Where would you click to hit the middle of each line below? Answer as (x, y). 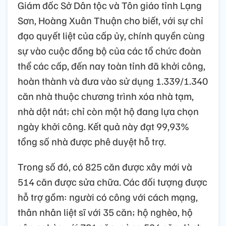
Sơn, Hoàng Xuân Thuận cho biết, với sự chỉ (110, 20)
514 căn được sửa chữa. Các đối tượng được (112, 181)
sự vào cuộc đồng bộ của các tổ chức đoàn (109, 50)
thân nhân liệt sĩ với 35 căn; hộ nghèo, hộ (105, 212)
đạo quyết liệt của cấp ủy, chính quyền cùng (111, 35)
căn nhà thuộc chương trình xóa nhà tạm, (106, 96)
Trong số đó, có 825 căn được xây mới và (105, 166)
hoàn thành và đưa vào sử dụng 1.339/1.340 (113, 80)
